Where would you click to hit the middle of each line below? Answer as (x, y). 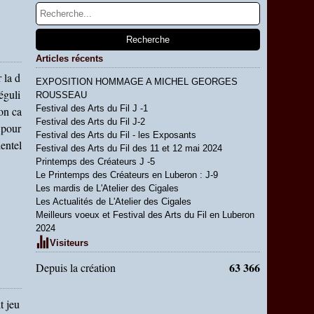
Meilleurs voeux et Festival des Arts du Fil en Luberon (145, 215)
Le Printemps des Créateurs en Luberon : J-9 (127, 175)
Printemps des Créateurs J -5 (95, 162)
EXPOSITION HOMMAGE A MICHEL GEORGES (137, 82)
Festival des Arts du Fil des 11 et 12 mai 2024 (129, 148)
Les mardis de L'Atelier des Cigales (107, 188)
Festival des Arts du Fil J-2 (90, 122)
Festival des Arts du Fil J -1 (92, 108)
